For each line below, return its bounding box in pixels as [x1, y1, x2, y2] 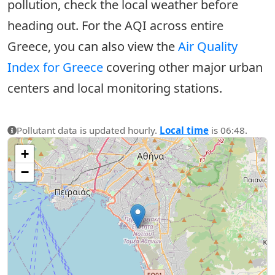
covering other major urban [103, 59, 263, 76]
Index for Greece [7, 59, 103, 76]
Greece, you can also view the [7, 38, 178, 55]
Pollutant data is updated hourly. [17, 124, 160, 136]
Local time [160, 124, 209, 136]
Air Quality [178, 38, 238, 55]
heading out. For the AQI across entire [7, 17, 223, 34]
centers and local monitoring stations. [7, 80, 222, 96]
